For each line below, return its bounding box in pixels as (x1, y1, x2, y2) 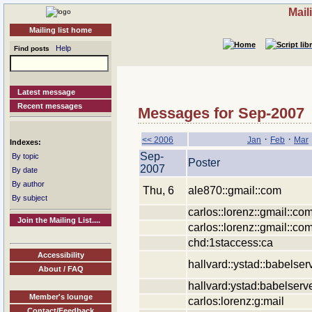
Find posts (10, 45, 49, 52)
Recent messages (17, 102, 83, 110)
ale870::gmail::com (188, 184, 281, 196)
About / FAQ (38, 264, 84, 273)
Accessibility (37, 250, 84, 259)
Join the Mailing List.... (17, 216, 101, 224)
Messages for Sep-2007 (138, 104, 304, 122)
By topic (12, 152, 39, 160)
